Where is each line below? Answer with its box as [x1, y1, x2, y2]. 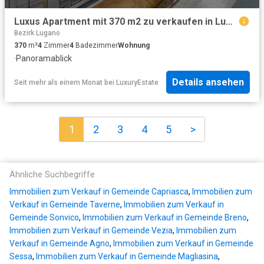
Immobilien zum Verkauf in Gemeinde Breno [82, 213, 247, 223]
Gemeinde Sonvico [9, 213, 79, 223]
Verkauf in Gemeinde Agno [9, 239, 110, 249]
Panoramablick [16, 53, 72, 63]
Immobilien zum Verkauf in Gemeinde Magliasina [36, 252, 218, 262]
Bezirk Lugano [14, 28, 60, 37]
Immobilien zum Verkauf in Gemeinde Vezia [9, 226, 173, 236]
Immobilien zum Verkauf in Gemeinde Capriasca [9, 187, 189, 197]
